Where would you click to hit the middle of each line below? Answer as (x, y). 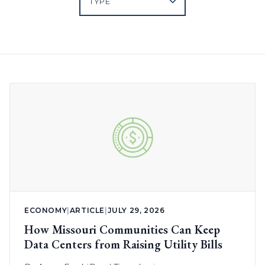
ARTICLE (87, 211)
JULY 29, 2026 (136, 211)
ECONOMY (46, 211)
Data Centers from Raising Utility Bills (123, 245)
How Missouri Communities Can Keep (122, 230)
